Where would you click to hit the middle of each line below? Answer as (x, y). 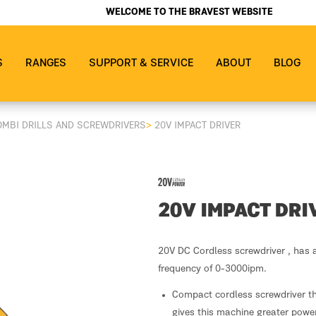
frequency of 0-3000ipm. (212, 269)
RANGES (46, 63)
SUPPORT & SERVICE (141, 63)
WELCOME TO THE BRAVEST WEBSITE (189, 13)
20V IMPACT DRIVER (197, 126)
